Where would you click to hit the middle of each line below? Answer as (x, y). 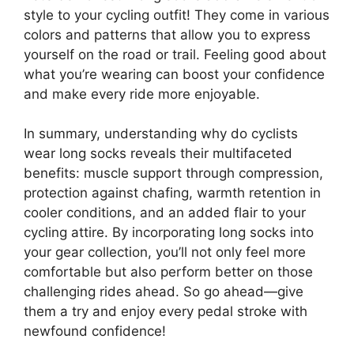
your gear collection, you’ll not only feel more (165, 252)
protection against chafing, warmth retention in (172, 193)
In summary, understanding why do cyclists (161, 134)
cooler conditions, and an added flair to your (165, 213)
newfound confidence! (95, 331)
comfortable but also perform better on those (168, 272)
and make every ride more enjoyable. (142, 94)
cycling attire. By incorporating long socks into (169, 232)
